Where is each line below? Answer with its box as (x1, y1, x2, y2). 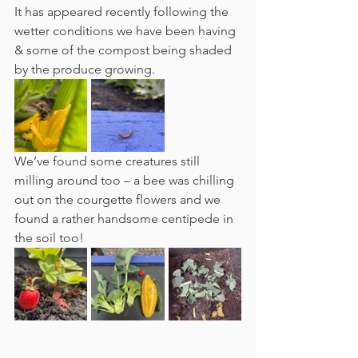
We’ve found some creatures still (14, 153, 203, 169)
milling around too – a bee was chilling (14, 172, 237, 188)
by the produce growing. (14, 61, 158, 77)
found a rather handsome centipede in (14, 210, 237, 226)
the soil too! (14, 229, 84, 245)
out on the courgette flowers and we (14, 191, 224, 207)
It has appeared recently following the (14, 3, 232, 19)
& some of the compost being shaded (14, 42, 235, 58)
